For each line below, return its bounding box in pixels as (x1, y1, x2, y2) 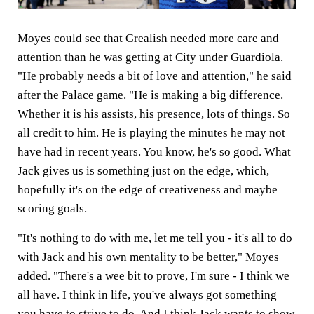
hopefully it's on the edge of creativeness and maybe (18, 182, 278, 196)
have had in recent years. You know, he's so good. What (18, 144, 291, 158)
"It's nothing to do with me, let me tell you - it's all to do (18, 231, 292, 245)
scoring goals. (18, 201, 87, 215)
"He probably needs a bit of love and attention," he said (18, 69, 292, 83)
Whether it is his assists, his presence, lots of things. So (18, 107, 290, 121)
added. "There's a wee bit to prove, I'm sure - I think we (18, 268, 289, 282)
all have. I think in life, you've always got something (18, 287, 277, 301)
